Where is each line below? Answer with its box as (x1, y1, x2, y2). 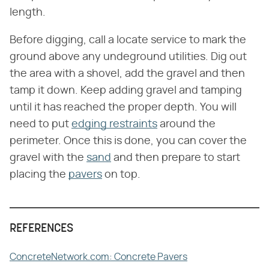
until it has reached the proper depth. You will (10, 102, 237, 113)
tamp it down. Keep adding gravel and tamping (10, 85, 242, 97)
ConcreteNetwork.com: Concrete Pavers (10, 252, 187, 262)
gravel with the (10, 153, 86, 164)
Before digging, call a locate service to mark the (10, 35, 246, 46)
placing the (10, 169, 68, 181)
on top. (102, 169, 141, 181)
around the (157, 119, 216, 130)
